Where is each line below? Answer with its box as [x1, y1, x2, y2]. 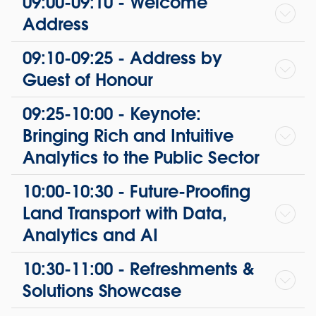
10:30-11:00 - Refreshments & [23, 258, 254, 281]
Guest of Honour [23, 69, 153, 92]
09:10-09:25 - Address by [23, 47, 222, 70]
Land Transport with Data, [23, 202, 227, 225]
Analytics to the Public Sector [23, 147, 260, 169]
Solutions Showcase [23, 280, 181, 303]
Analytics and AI [23, 224, 158, 247]
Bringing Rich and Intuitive [23, 125, 233, 147]
